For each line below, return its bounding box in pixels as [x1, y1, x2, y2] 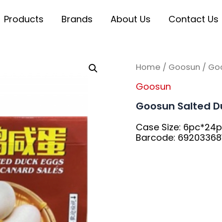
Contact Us [168, 12, 219, 25]
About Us [110, 12, 151, 25]
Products [3, 12, 44, 25]
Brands [61, 12, 93, 25]
